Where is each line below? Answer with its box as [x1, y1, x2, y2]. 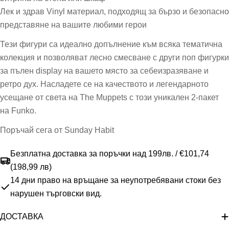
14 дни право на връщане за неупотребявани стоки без [10, 175, 221, 185]
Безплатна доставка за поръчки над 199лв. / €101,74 [10, 149, 209, 158]
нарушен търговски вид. [10, 189, 102, 198]
